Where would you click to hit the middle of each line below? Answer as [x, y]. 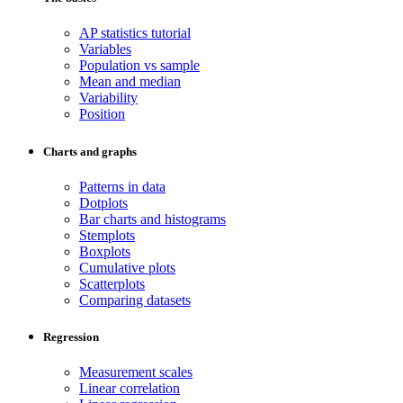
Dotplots [103, 202]
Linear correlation [130, 389]
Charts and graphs [90, 151]
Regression [71, 336]
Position [102, 114]
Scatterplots [112, 283]
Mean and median [130, 82]
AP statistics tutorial [135, 33]
